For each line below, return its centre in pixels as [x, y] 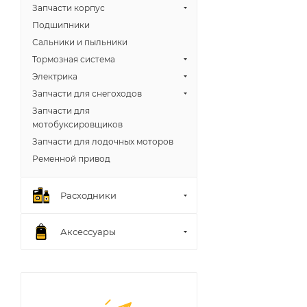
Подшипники [61, 25]
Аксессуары [88, 231]
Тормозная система [74, 59]
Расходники [88, 195]
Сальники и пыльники [80, 42]
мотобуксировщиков [77, 124]
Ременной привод [71, 159]
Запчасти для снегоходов [87, 94]
